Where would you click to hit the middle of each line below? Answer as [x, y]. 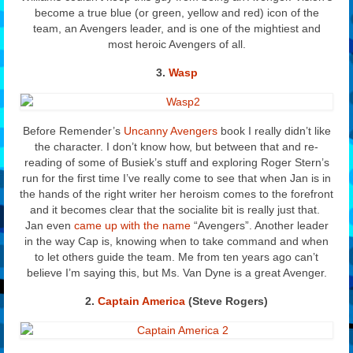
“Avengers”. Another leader [259, 225]
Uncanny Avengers [170, 130]
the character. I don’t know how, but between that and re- [176, 146]
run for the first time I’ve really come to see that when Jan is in [176, 178]
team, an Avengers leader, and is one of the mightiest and [176, 28]
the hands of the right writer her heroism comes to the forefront [176, 193]
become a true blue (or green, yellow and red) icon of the [176, 12]
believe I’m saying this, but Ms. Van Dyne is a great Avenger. [176, 272]
